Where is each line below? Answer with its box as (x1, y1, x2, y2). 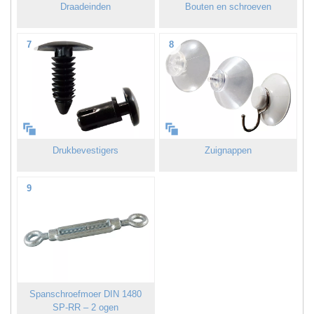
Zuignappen (205, 145, 252, 156)
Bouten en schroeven (185, 1, 272, 13)
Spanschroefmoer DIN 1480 (29, 289, 142, 300)
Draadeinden (60, 1, 111, 13)
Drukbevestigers (53, 145, 119, 156)
